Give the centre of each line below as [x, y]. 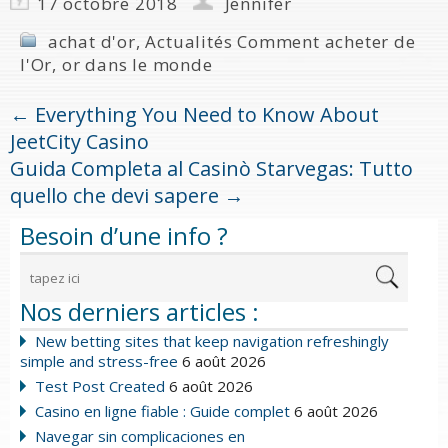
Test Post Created [100, 385]
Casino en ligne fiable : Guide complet [162, 410]
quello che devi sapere [117, 195]
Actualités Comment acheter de [280, 41]
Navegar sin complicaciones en [140, 435]
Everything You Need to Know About [204, 114]
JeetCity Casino [79, 141]
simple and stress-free [99, 360]
